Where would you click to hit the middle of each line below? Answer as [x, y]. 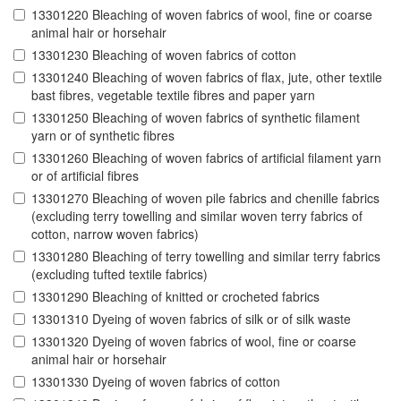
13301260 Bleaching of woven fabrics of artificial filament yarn [206, 158]
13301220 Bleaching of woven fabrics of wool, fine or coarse [202, 15]
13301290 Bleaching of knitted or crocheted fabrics [175, 297]
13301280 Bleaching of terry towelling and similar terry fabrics [206, 256]
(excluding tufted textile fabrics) [119, 274]
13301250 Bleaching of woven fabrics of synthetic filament [196, 118]
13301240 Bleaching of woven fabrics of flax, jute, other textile [207, 77]
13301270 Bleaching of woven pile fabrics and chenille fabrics [205, 198]
